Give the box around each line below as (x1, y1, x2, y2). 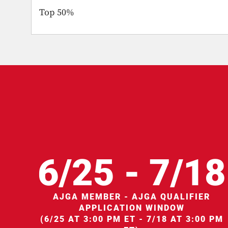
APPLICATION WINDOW (78, 203, 185, 213)
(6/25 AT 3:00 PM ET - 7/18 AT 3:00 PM (40, 214, 223, 224)
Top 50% (39, 7, 74, 19)
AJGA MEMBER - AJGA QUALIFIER (53, 191, 211, 202)
